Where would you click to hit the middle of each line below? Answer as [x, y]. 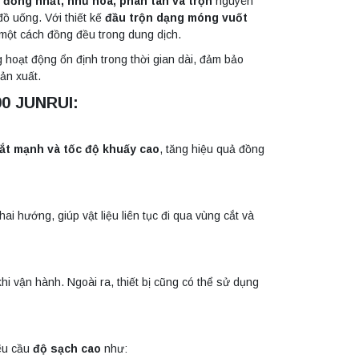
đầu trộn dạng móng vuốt [177, 18]
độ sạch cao [67, 349]
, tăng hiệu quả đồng [212, 149]
